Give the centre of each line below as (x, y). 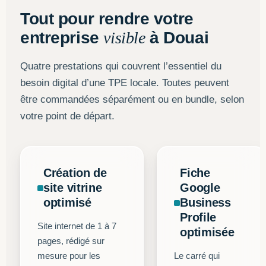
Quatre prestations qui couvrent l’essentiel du (121, 66)
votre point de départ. (67, 116)
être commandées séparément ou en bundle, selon (132, 99)
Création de (75, 173)
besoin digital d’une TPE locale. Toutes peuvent (125, 83)
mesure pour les (69, 256)
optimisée (207, 232)
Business (205, 202)
